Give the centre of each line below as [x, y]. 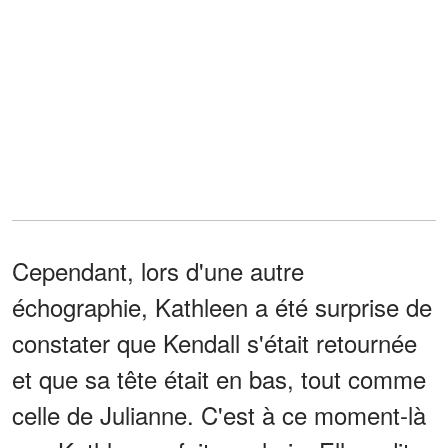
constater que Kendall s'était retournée [214, 342]
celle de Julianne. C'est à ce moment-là [219, 414]
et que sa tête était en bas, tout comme [219, 378]
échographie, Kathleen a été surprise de [222, 306]
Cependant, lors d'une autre [158, 270]
